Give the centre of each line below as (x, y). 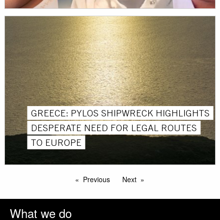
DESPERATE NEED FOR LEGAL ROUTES (114, 127)
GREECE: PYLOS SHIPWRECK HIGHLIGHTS (121, 113)
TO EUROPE (56, 142)
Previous (96, 179)
